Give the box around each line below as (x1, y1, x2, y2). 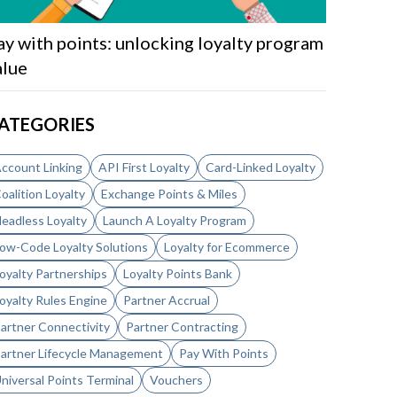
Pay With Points (179, 346, 269, 361)
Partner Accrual (123, 292, 210, 307)
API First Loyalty (98, 160, 190, 175)
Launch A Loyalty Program (103, 213, 246, 228)
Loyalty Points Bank (123, 266, 232, 281)
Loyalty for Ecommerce (164, 239, 290, 254)
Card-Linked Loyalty (206, 160, 315, 175)
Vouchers (150, 372, 203, 387)
